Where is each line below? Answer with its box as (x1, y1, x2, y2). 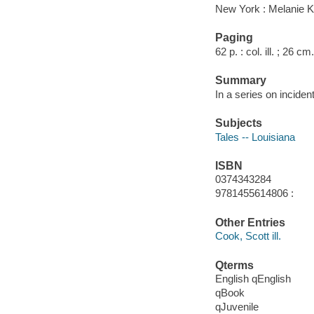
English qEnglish (214, 273, 291, 285)
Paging (214, 32, 253, 44)
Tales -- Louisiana (214, 130, 295, 143)
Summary (214, 74, 266, 87)
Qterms (214, 259, 254, 271)
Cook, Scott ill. (214, 230, 281, 243)
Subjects (214, 116, 262, 129)
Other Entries (214, 216, 285, 228)
